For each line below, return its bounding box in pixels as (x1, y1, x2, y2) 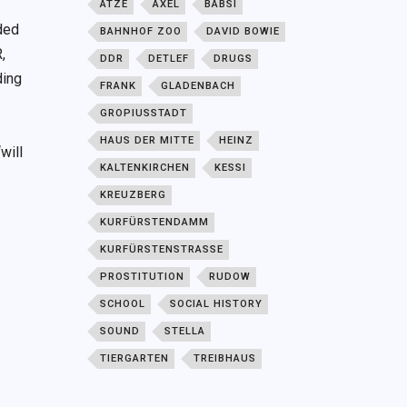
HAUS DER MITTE (100, 134, 195, 147)
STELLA (164, 325, 206, 338)
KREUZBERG (100, 189, 167, 202)
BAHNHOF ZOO (100, 25, 183, 38)
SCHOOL (100, 298, 146, 311)
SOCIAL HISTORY (170, 298, 263, 311)
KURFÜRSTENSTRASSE (100, 243, 218, 256)
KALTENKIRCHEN (100, 162, 191, 174)
